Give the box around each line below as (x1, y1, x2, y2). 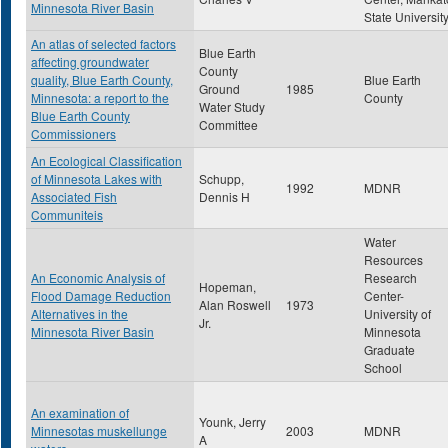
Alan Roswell (199, 296, 271, 313)
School (364, 359, 402, 376)
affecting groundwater (31, 53, 149, 70)
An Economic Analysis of (31, 269, 165, 286)
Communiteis (31, 206, 103, 223)
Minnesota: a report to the (31, 89, 169, 106)
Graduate (364, 341, 415, 358)
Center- (364, 287, 404, 304)
